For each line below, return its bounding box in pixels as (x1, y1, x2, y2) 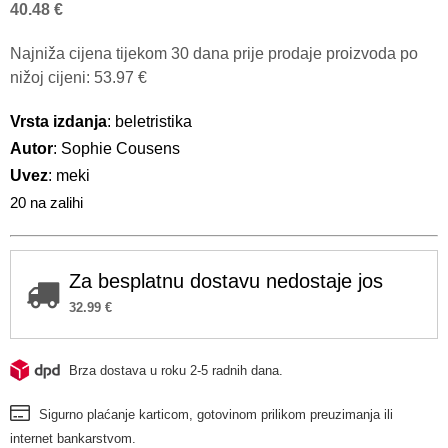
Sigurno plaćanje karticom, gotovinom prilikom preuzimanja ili (35, 406, 393, 422)
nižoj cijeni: (10, 68, 94, 86)
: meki (48, 166, 90, 184)
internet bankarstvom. (10, 430, 136, 446)
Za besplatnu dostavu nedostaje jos (69, 269, 383, 292)
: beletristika (107, 112, 192, 130)
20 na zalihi (10, 194, 83, 211)
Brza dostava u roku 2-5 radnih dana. (65, 362, 283, 378)
